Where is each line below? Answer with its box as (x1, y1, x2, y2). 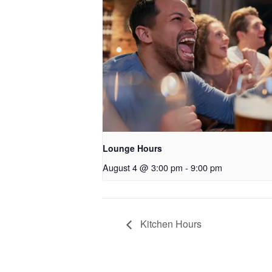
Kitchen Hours (138, 217, 202, 231)
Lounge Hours (103, 142, 162, 155)
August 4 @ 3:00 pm (103, 161, 183, 174)
